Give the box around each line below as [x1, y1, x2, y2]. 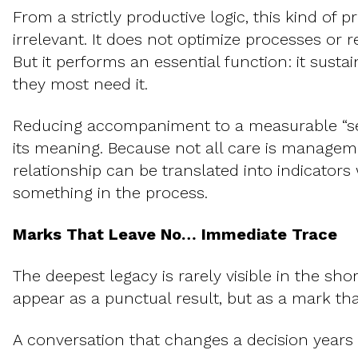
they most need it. [13, 74, 148, 94]
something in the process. [13, 183, 208, 203]
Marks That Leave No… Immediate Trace [13, 225, 337, 245]
